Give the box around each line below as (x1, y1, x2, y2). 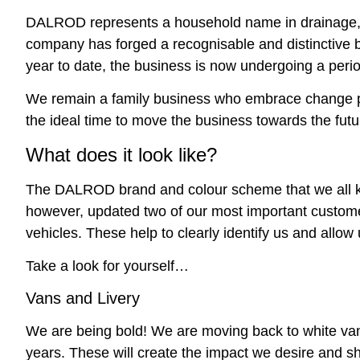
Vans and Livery (26, 289, 141, 308)
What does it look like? (26, 143, 218, 166)
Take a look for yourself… (26, 258, 190, 275)
